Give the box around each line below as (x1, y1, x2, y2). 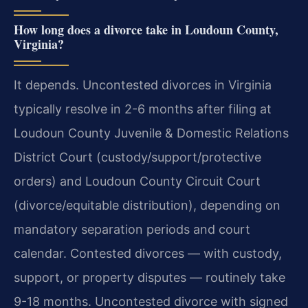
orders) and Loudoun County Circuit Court (14, 173, 261, 188)
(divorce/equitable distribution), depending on (14, 197, 280, 212)
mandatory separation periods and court (14, 221, 250, 236)
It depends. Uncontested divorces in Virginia (14, 77, 272, 92)
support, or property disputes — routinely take (14, 269, 285, 285)
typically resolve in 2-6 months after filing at (14, 101, 272, 116)
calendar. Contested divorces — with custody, (14, 245, 282, 261)
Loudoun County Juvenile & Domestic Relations (14, 125, 289, 140)
